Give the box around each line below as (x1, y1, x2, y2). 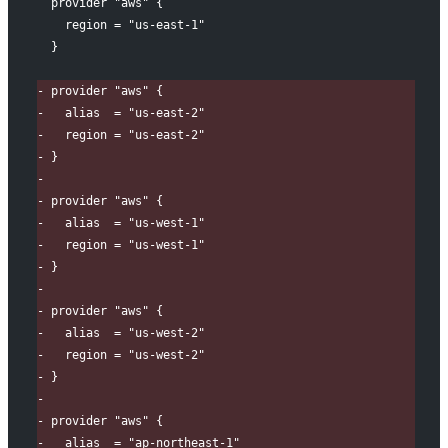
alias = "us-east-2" (43, 106, 205, 121)
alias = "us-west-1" (43, 216, 205, 231)
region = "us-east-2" (43, 128, 205, 143)
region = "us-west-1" (43, 238, 205, 253)
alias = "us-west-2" (43, 326, 205, 341)
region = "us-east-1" (43, 18, 205, 33)
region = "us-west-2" (43, 348, 205, 363)
